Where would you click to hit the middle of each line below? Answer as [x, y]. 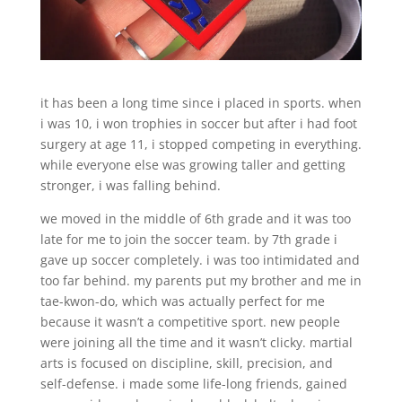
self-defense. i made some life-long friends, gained [193, 383]
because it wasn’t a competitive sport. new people [190, 321]
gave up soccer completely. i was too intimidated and [200, 259]
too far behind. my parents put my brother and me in [201, 280]
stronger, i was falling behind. [130, 185]
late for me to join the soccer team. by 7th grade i [188, 239]
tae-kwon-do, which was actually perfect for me [182, 301]
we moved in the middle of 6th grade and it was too [195, 218]
